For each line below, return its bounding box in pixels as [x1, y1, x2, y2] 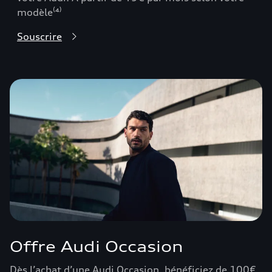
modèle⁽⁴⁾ [17, 6, 62, 18]
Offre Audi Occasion [10, 237, 183, 256]
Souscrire [17, 30, 62, 42]
